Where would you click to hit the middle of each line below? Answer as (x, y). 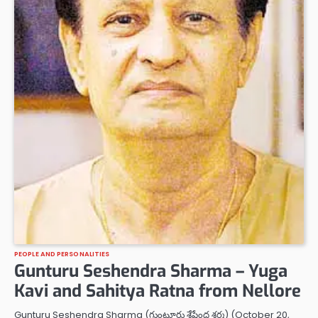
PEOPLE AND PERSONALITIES (62, 254)
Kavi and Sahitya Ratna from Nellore (158, 291)
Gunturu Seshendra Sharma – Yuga (151, 272)
